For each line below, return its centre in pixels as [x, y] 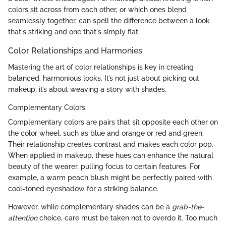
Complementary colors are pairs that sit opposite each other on [113, 122]
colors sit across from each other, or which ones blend [97, 10]
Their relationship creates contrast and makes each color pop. [111, 144]
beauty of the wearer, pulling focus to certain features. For [104, 166]
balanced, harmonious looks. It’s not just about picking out [104, 78]
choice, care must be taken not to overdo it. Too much [127, 218]
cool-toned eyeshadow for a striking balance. [83, 188]
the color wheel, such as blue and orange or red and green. [106, 133]
